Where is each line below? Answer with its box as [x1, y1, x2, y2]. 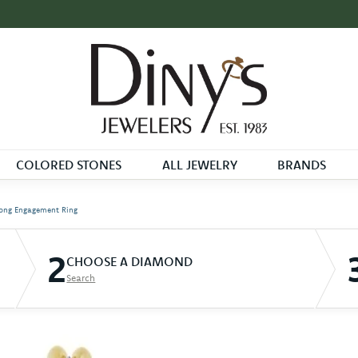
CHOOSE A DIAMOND [66, 253, 193, 269]
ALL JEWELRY [161, 157, 237, 173]
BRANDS [277, 157, 327, 173]
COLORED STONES [15, 157, 121, 173]
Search [66, 271, 96, 284]
